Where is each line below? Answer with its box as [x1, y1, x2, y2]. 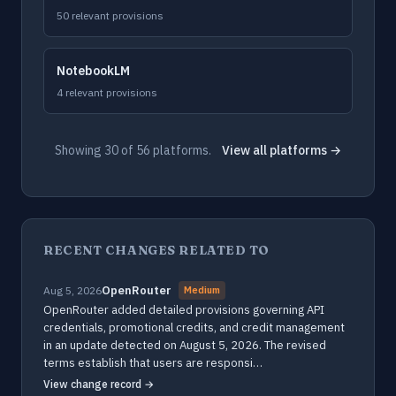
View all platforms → [222, 142, 341, 158]
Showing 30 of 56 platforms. [55, 142, 211, 158]
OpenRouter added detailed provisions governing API [43, 302, 324, 317]
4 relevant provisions [57, 86, 157, 99]
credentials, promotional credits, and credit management [43, 320, 345, 335]
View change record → [43, 377, 154, 391]
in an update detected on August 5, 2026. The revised [43, 338, 326, 353]
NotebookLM [57, 63, 130, 79]
